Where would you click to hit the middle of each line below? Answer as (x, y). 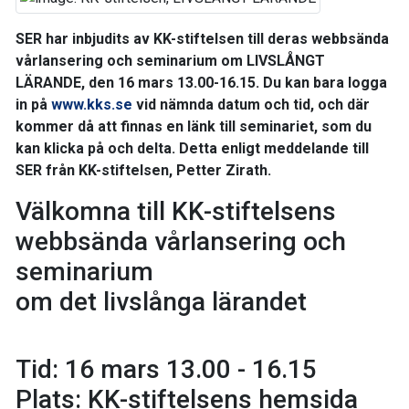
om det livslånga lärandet (161, 301)
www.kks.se (92, 104)
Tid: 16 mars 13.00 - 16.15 (166, 369)
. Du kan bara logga (321, 82)
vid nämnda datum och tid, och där (251, 104)
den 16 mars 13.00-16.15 (172, 82)
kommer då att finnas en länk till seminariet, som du (194, 126)
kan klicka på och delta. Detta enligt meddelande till (192, 148)
